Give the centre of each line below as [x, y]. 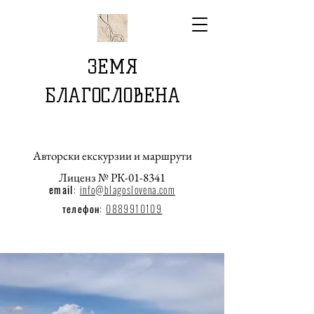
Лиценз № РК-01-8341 [112, 177]
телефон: [84, 209]
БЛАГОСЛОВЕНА [112, 96]
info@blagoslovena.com [128, 190]
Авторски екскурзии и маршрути [112, 156]
